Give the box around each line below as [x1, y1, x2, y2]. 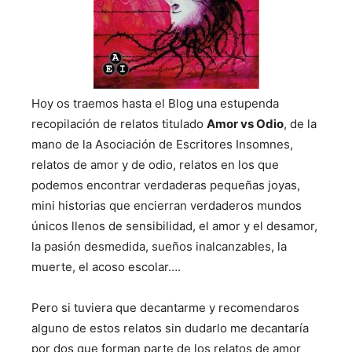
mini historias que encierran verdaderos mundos [31, 198, 302, 213]
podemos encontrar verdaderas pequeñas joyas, [31, 178, 300, 192]
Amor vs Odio [207, 116, 284, 131]
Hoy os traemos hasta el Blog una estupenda [31, 96, 279, 111]
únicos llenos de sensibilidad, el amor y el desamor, [31, 218, 317, 233]
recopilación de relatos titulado [31, 116, 207, 131]
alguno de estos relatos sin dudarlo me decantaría [31, 321, 309, 335]
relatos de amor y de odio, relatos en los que [31, 157, 279, 172]
